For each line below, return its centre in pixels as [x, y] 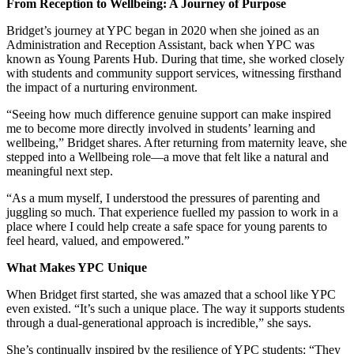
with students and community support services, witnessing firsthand [174, 73]
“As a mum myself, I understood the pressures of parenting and [163, 198]
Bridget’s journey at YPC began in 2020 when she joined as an [163, 30]
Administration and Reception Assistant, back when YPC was [160, 44]
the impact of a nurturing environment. [102, 87]
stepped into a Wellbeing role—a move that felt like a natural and [168, 156]
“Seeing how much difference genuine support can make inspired [169, 114]
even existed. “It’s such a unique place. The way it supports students [175, 308]
